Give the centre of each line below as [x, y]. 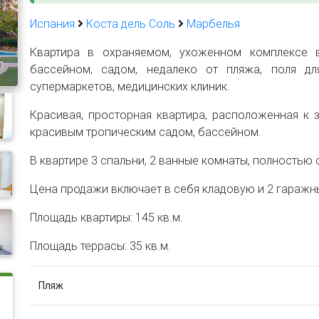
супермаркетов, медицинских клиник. [130, 86]
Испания [52, 23]
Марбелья [213, 23]
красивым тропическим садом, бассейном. [146, 132]
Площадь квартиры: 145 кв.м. [106, 217]
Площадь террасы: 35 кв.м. [100, 246]
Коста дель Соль [131, 23]
